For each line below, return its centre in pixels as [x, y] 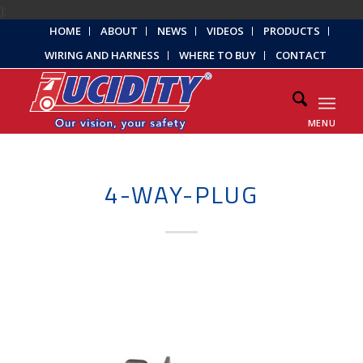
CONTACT [301, 55]
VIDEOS [226, 31]
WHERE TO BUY [217, 55]
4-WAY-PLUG [181, 194]
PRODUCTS [292, 31]
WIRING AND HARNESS [102, 55]
